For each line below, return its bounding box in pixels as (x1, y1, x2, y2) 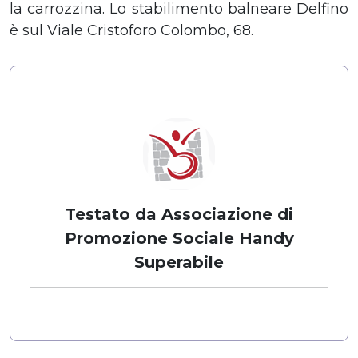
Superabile (134, 252, 224, 272)
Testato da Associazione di (65, 204, 293, 224)
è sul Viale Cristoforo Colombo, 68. (10, 21, 253, 39)
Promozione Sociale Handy (64, 228, 294, 248)
